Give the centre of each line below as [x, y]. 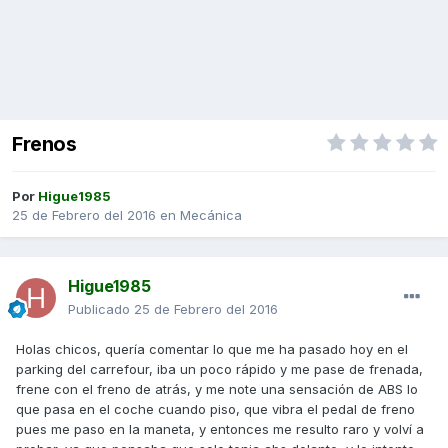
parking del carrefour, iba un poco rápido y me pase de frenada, [219, 369]
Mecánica [211, 215]
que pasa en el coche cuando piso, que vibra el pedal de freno [215, 409]
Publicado [101, 309]
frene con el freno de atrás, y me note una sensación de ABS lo [217, 389]
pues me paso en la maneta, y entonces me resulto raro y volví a [220, 429]
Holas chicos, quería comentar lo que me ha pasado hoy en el [212, 349]
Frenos [44, 144]
